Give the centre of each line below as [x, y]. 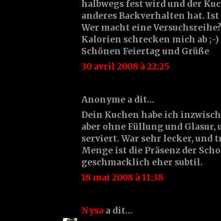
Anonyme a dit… [118, 99]
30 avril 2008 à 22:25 [126, 66]
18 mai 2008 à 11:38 [122, 177]
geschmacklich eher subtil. [142, 162]
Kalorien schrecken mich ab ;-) [150, 39]
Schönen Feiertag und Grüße [145, 51]
